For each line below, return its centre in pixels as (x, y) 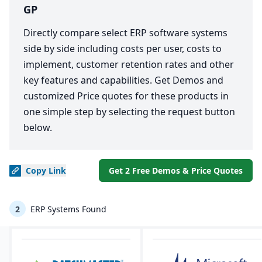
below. (38, 127)
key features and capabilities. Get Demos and (123, 80)
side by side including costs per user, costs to (123, 49)
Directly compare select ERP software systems (125, 33)
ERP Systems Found (67, 209)
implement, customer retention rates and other (129, 64)
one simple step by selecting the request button (129, 112)
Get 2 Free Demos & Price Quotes (176, 170)
